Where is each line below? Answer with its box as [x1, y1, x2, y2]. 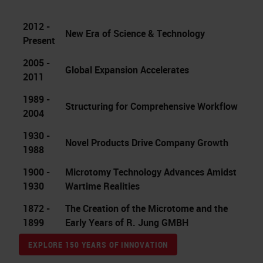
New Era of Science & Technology [65, 27, 205, 41]
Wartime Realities [65, 180, 140, 193]
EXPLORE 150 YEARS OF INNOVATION [28, 239, 168, 251]
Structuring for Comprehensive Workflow [65, 100, 238, 113]
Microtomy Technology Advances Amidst [65, 166, 237, 179]
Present [23, 34, 55, 48]
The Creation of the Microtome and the [65, 202, 228, 215]
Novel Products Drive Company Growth [65, 136, 228, 150]
